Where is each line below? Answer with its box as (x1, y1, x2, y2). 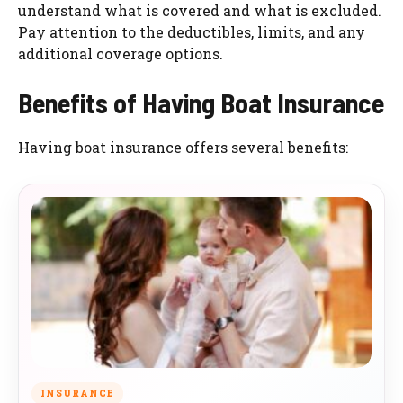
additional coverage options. (18, 44, 223, 64)
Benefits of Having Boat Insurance (18, 86, 384, 120)
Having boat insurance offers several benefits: (18, 138, 348, 157)
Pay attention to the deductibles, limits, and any (18, 22, 365, 42)
